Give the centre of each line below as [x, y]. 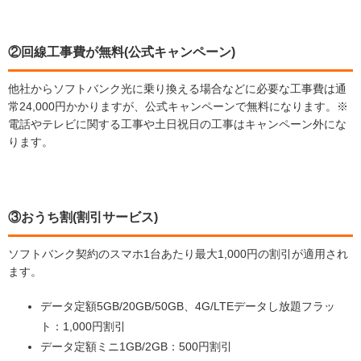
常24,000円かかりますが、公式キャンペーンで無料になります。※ [178, 106]
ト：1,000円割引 [83, 326]
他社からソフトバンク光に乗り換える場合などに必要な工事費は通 [177, 88]
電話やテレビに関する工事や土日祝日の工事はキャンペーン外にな [177, 124]
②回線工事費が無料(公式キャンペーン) [122, 52]
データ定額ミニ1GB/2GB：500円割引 [136, 346]
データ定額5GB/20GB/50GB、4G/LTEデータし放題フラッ [188, 306]
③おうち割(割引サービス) [83, 217]
